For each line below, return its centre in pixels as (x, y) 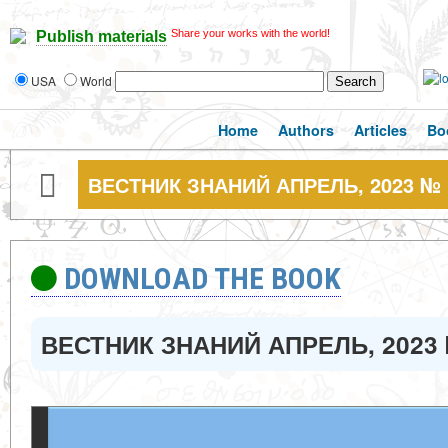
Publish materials (101, 37)
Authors (306, 130)
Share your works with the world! (250, 33)
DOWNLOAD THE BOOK (202, 278)
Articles (380, 130)
